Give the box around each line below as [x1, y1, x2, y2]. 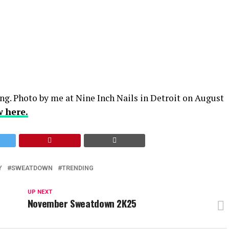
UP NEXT [27, 189, 52, 195]
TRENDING [62, 164, 94, 172]
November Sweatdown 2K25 [27, 196, 136, 211]
